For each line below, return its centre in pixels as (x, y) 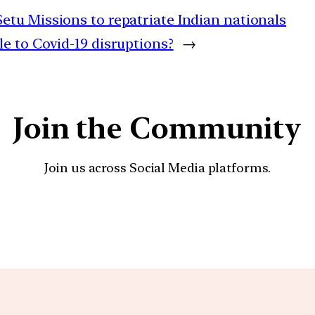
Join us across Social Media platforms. (157, 167)
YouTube (172, 216)
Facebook (212, 216)
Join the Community (157, 128)
